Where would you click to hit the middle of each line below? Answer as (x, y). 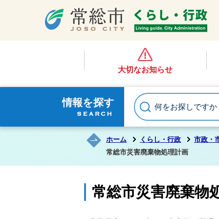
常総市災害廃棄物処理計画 (147, 152)
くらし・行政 (160, 139)
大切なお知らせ (145, 70)
